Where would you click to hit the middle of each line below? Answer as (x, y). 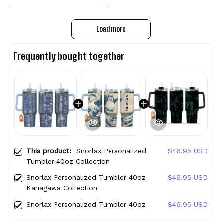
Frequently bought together (69, 56)
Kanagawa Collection (62, 188)
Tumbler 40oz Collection (68, 161)
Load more (111, 29)
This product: (51, 151)
